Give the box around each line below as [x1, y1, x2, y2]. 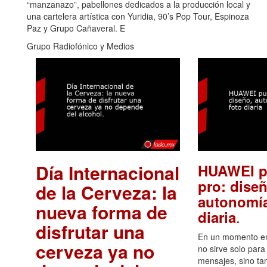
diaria [197, 206, 236, 227]
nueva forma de [36, 198, 167, 225]
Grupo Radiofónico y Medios [27, 40, 134, 52]
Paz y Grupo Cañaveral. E [27, 22, 125, 35]
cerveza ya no [36, 238, 154, 264]
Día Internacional [36, 159, 179, 185]
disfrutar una [36, 218, 145, 244]
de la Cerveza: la [36, 179, 177, 205]
